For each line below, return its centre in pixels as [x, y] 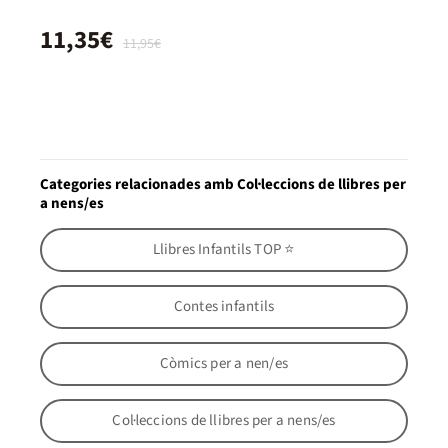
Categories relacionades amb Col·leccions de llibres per [223, 184]
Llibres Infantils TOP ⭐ [224, 250]
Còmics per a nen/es [224, 364]
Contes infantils [224, 307]
